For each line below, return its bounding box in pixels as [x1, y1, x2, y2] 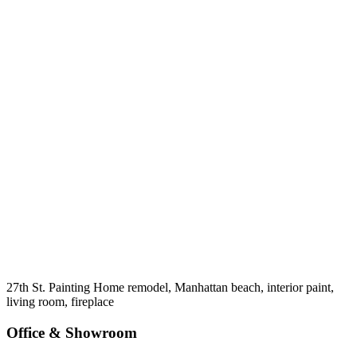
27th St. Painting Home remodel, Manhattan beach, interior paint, [6, 280, 334, 294]
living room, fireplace [6, 295, 114, 308]
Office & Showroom [6, 324, 137, 341]
